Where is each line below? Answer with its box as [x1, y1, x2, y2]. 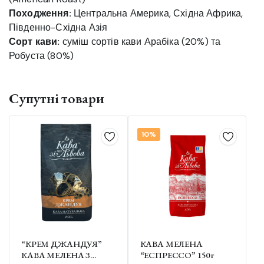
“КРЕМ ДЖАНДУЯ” [21, 237, 102, 249]
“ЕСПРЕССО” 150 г [140, 249, 214, 260]
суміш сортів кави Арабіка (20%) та [60, 35, 221, 48]
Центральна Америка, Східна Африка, [71, 7, 243, 20]
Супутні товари [9, 89, 104, 108]
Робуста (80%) [9, 49, 74, 62]
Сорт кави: [9, 35, 60, 48]
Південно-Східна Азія [9, 21, 108, 34]
